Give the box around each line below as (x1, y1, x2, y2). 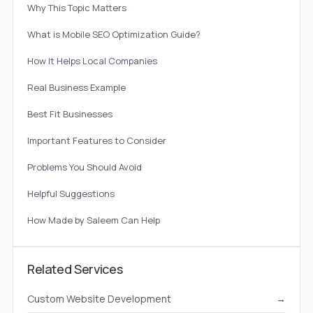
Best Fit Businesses (27, 108, 112, 121)
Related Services (27, 261, 123, 278)
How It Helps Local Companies (27, 54, 157, 68)
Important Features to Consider (27, 134, 166, 147)
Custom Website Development (27, 292, 171, 306)
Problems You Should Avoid (27, 161, 142, 174)
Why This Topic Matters (27, 1, 126, 15)
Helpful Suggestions (27, 187, 115, 201)
